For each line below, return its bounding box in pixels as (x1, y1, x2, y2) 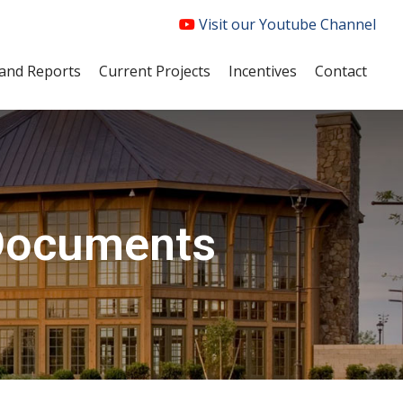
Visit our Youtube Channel (195, 14, 376, 34)
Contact (315, 61, 367, 81)
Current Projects (99, 61, 210, 81)
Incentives (228, 61, 297, 81)
